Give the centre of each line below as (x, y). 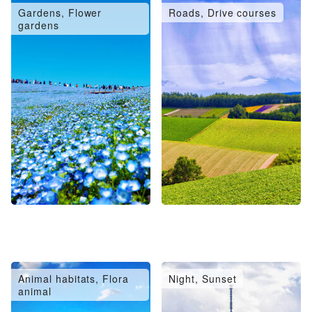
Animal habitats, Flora (74, 278)
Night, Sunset (203, 278)
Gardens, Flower (60, 13)
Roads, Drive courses (223, 13)
